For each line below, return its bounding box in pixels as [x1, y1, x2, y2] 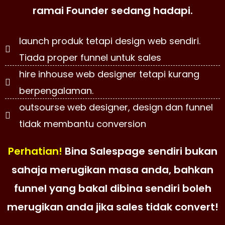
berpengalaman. [19, 84, 93, 97]
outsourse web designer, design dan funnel [19, 101, 213, 114]
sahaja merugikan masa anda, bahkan [12, 163, 213, 177]
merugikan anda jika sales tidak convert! [7, 200, 218, 214]
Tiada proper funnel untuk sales [19, 51, 161, 64]
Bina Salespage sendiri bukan [62, 144, 217, 158]
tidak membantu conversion [19, 118, 146, 130]
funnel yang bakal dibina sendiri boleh [14, 181, 211, 195]
